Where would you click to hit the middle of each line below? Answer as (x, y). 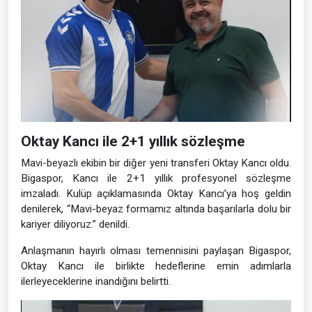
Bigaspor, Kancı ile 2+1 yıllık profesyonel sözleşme (156, 178)
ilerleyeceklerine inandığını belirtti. (96, 281)
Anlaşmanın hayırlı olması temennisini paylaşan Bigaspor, (156, 250)
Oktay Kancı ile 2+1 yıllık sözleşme (133, 141)
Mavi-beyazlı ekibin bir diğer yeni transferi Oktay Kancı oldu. (156, 163)
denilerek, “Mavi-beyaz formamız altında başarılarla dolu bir (156, 209)
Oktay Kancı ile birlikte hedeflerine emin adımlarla (156, 266)
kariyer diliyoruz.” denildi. (75, 224)
